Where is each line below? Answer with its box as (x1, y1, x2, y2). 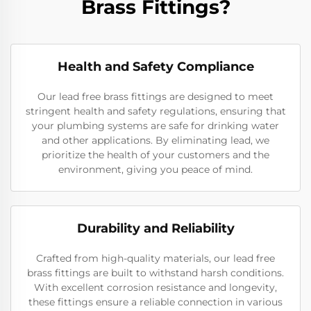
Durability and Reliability (76, 221, 235, 236)
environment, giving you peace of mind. (58, 163, 253, 176)
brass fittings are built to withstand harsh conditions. (27, 267, 284, 279)
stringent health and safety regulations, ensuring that (25, 105, 286, 117)
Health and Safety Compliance (57, 59, 254, 74)
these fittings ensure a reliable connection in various (28, 296, 283, 308)
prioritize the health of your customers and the (42, 149, 269, 161)
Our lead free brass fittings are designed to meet (37, 90, 274, 103)
